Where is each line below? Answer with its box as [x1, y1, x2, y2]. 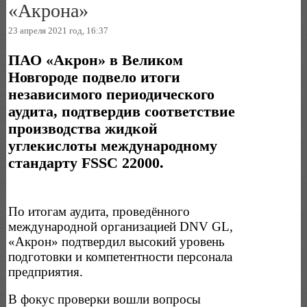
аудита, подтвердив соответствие [8, 103, 236, 120]
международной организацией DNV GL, [8, 219, 234, 234]
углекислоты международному [8, 137, 218, 154]
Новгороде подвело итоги [8, 69, 181, 86]
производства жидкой [8, 120, 158, 137]
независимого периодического [8, 86, 215, 103]
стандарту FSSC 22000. [8, 154, 164, 171]
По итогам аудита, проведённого [8, 204, 191, 219]
